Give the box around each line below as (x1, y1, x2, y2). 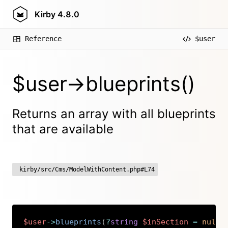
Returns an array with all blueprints (12, 106, 216, 121)
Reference (25, 35, 62, 43)
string (110, 217, 138, 227)
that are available (12, 122, 113, 136)
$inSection (142, 217, 189, 227)
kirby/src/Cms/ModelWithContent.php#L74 (19, 166, 155, 173)
